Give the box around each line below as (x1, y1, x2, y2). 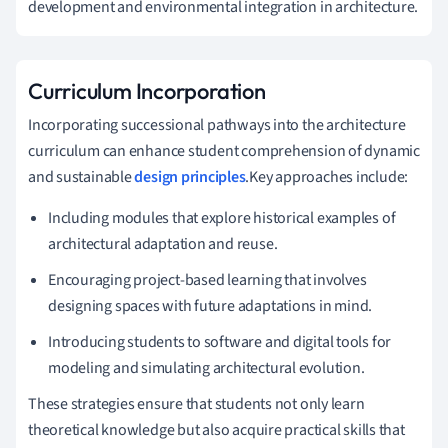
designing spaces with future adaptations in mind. (48, 294, 373, 317)
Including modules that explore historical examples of (48, 206, 396, 229)
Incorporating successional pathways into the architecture (28, 113, 406, 136)
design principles (134, 165, 246, 188)
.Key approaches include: (245, 165, 409, 188)
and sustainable (28, 165, 135, 188)
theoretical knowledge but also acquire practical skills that (28, 418, 405, 441)
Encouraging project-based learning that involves (48, 268, 367, 291)
